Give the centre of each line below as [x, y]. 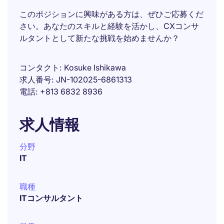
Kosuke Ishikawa [95, 67]
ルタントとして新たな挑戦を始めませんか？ [99, 38]
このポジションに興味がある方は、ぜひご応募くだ [111, 14]
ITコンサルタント [51, 198]
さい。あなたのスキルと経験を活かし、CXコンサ [109, 26]
